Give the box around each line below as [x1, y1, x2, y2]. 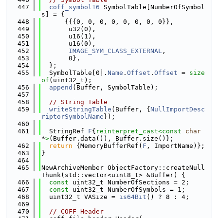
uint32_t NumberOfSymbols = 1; [69, 186, 185, 193]
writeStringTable [49, 106, 111, 113]
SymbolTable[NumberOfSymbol [100, 3, 205, 11]
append [49, 84, 73, 91]
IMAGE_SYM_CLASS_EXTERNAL [69, 47, 162, 54]
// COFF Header [49, 208, 104, 215]
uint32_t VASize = [41, 193, 119, 200]
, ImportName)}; [146, 142, 205, 149]
